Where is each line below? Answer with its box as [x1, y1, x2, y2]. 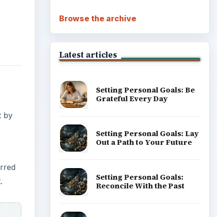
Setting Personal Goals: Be [95, 85, 195, 95]
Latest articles [59, 49, 117, 60]
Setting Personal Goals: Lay [95, 128, 199, 139]
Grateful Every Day [95, 93, 168, 104]
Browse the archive [59, 13, 136, 23]
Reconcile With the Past [95, 180, 185, 191]
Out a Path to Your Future [95, 137, 192, 147]
